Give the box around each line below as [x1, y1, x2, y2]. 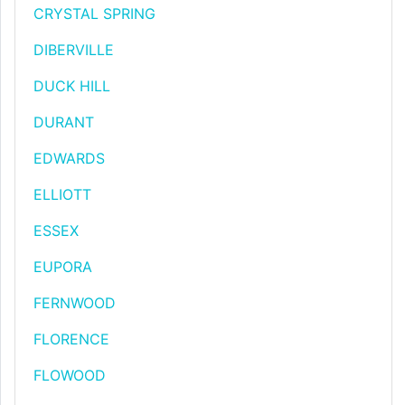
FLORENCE [33, 330, 109, 348]
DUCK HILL [33, 77, 110, 95]
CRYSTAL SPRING [33, 5, 155, 23]
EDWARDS [33, 149, 105, 167]
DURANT [33, 113, 94, 131]
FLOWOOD [33, 366, 106, 384]
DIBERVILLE [33, 41, 114, 59]
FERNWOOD [33, 294, 116, 312]
